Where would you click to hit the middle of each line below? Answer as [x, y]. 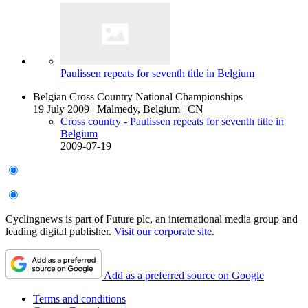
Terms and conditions [79, 298]
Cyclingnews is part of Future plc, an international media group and [152, 219]
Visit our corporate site [163, 231]
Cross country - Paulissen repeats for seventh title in [172, 121]
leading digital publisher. [60, 231]
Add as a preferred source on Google [184, 275]
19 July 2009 [61, 109]
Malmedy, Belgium [139, 109]
